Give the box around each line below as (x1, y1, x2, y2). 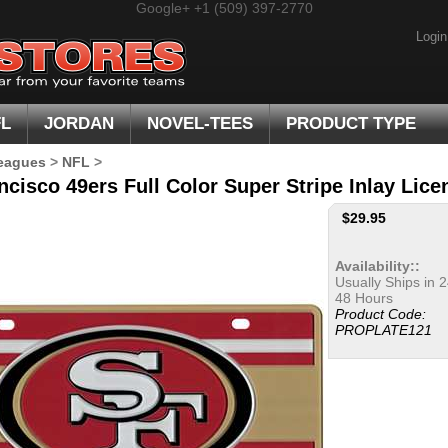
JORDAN (44, 114, 114, 133)
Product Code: (335, 306, 426, 322)
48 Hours (335, 290, 393, 306)
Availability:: (335, 258, 420, 274)
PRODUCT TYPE (286, 114, 416, 133)
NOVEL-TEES (147, 114, 253, 133)
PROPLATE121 (335, 322, 432, 338)
